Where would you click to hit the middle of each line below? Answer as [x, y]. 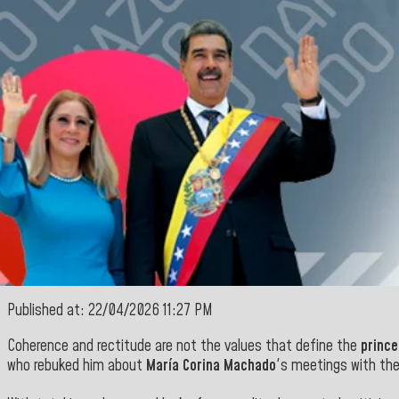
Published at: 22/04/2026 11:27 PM [110, 311]
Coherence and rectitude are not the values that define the [182, 346]
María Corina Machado [211, 366]
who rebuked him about [77, 366]
